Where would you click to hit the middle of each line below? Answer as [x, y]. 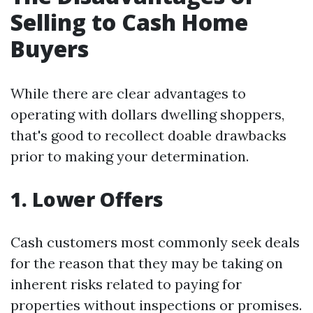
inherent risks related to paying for [126, 284]
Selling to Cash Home [129, 22]
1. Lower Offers [87, 199]
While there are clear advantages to [128, 94]
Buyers [50, 49]
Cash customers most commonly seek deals [155, 242]
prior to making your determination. [130, 156]
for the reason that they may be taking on [147, 263]
